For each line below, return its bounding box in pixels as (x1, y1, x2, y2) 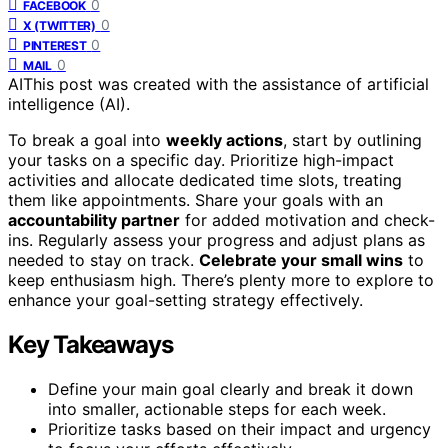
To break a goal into (8, 129, 166, 150)
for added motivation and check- (180, 209, 435, 230)
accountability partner (8, 209, 180, 230)
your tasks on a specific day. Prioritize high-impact (8, 149, 394, 170)
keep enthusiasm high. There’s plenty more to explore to (8, 269, 434, 290)
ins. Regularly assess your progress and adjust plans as (8, 229, 425, 250)
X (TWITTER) (23, 17, 96, 33)
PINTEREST (23, 37, 87, 53)
